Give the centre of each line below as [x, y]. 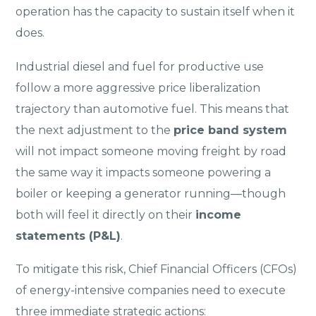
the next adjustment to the [95, 130]
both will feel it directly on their [106, 214]
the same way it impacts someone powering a [144, 172]
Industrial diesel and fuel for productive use [140, 66]
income [219, 214]
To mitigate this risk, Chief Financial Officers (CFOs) [157, 269]
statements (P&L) [68, 236]
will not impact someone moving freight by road [151, 151]
